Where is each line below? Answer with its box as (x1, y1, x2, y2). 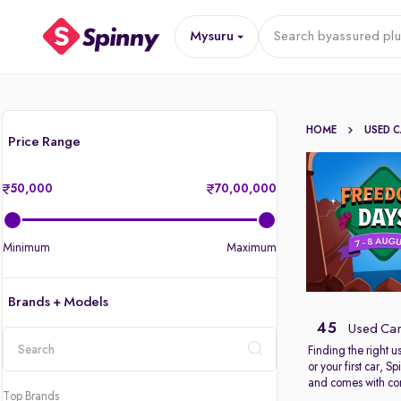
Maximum (226, 242, 277, 254)
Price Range (8, 135, 81, 149)
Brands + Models (8, 295, 108, 310)
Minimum (3, 242, 50, 254)
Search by (272, 30, 332, 44)
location (2, 371, 52, 385)
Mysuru (189, 30, 234, 44)
